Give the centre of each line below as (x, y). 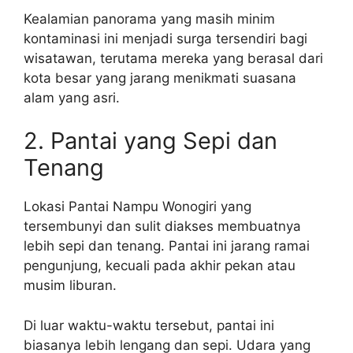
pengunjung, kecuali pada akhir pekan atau (160, 266)
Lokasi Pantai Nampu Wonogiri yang (137, 206)
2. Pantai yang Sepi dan (150, 141)
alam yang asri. (72, 97)
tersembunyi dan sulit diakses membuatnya (162, 226)
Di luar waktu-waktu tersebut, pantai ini (149, 325)
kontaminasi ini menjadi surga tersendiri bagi (165, 38)
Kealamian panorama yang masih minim (149, 19)
